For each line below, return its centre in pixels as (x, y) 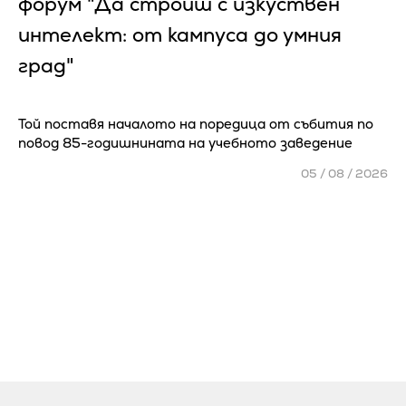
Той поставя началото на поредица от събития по (196, 123)
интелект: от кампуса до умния (180, 34)
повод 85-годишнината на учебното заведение (185, 142)
